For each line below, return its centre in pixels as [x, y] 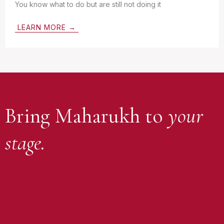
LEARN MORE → [47, 27]
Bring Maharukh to [86, 116]
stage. [25, 143]
